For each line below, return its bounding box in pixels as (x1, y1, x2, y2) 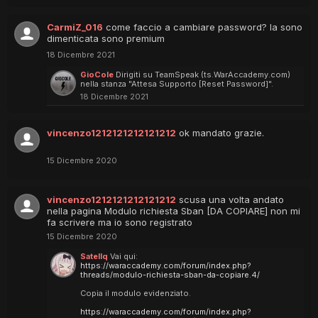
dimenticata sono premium (47, 33, 165, 44)
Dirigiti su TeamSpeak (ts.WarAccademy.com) (116, 70, 290, 79)
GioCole (80, 70, 114, 79)
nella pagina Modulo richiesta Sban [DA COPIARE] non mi (47, 205, 300, 216)
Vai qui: (110, 251, 138, 261)
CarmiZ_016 (47, 21, 103, 33)
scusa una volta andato (179, 194, 284, 205)
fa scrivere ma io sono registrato (47, 216, 192, 228)
